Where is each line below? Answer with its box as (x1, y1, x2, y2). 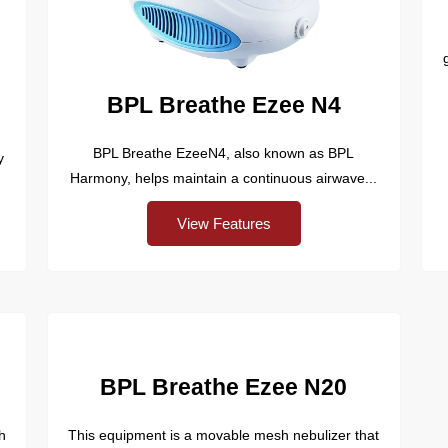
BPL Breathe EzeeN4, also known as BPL (93, 145, 355, 162)
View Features (176, 215, 271, 233)
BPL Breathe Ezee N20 (100, 373, 348, 400)
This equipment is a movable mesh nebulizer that (68, 426, 380, 443)
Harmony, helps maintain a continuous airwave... (70, 170, 378, 187)
